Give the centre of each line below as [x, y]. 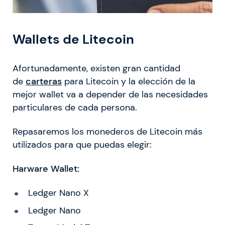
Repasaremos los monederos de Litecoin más [107, 131]
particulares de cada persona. [75, 107]
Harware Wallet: [46, 168]
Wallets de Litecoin [73, 39]
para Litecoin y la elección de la [129, 81]
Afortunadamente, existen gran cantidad [96, 68]
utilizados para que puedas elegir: [82, 144]
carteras [44, 81]
